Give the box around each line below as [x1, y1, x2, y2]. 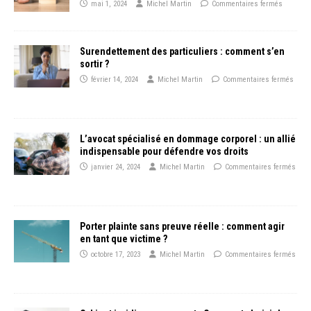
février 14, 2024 [91, 75, 138, 85]
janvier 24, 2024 [91, 162, 140, 172]
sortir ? [80, 58, 109, 70]
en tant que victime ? [80, 233, 167, 245]
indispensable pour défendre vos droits [80, 146, 249, 158]
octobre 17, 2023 [91, 250, 140, 260]
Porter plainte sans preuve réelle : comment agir [80, 221, 285, 233]
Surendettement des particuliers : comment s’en [80, 46, 285, 58]
